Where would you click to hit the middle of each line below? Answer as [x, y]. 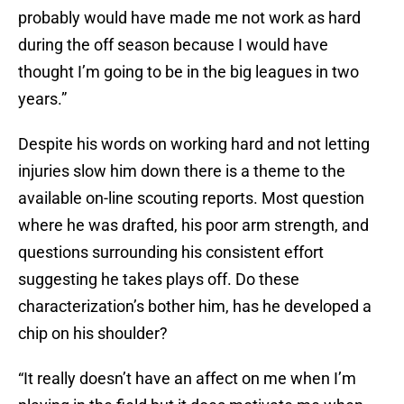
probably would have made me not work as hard [189, 18]
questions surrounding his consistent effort [171, 252]
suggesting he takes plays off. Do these [159, 280]
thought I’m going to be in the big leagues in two [188, 72]
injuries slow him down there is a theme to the [182, 171]
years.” [42, 99]
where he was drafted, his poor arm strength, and [193, 225]
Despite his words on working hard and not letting [194, 144]
